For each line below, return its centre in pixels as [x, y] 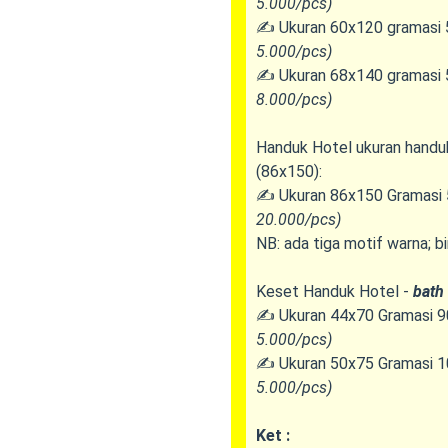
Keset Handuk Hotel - [334, 291]
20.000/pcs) [298, 219]
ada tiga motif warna [355, 243]
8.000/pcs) [293, 99]
